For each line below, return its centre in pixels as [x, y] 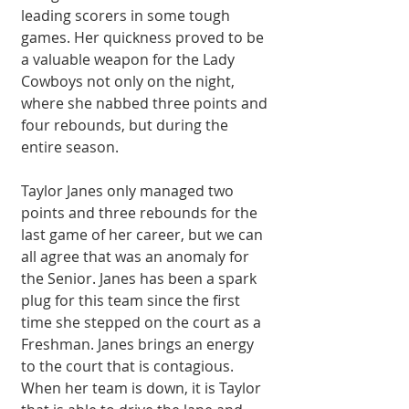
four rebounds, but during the [126, 125]
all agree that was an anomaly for [137, 256]
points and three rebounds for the [141, 212]
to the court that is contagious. [129, 366]
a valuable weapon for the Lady [130, 59]
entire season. [70, 147]
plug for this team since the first [132, 300]
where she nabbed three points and [146, 103]
